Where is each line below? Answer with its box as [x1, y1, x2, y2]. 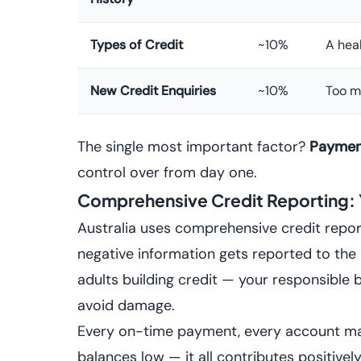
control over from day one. [77, 163, 257, 182]
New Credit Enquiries [90, 82, 216, 99]
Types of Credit [90, 36, 183, 53]
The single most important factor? [77, 137, 309, 156]
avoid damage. [77, 296, 175, 315]
